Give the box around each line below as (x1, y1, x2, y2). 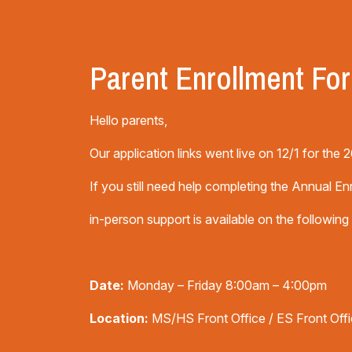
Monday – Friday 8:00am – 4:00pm (124, 277, 327, 293)
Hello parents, (90, 112, 167, 128)
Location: (90, 310, 152, 326)
